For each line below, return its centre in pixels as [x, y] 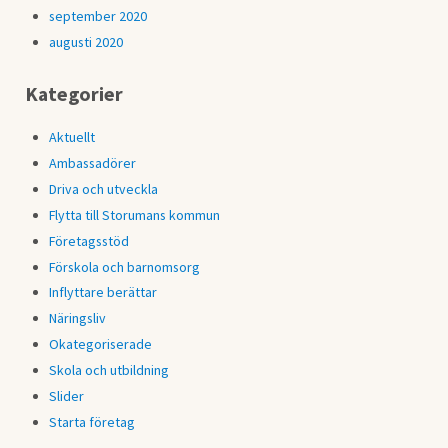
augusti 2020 [86, 41]
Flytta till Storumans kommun [135, 214]
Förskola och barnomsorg [125, 266]
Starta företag [92, 422]
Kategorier [73, 93]
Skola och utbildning [109, 370]
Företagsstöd [89, 240]
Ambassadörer [93, 162]
